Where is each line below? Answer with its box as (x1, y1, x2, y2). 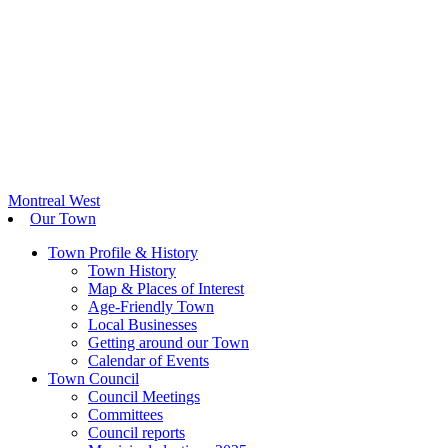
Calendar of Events (88, 352, 209, 370)
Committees (88, 406, 163, 424)
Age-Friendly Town (88, 298, 214, 316)
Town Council (48, 370, 139, 388)
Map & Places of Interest (88, 280, 244, 298)
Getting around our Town (88, 334, 249, 352)
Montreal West (8, 192, 100, 210)
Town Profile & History (48, 244, 198, 262)
